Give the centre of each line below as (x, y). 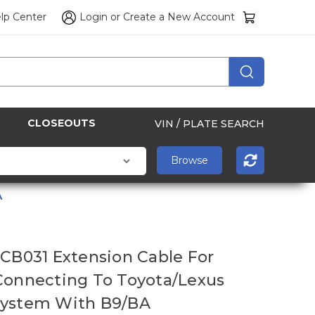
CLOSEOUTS (62, 123)
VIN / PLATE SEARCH (210, 123)
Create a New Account (179, 17)
